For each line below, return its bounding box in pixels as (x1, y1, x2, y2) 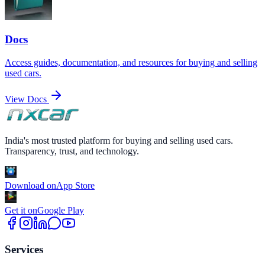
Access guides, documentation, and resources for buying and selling (5, 57, 257, 68)
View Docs (5, 94, 47, 105)
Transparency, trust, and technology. (5, 146, 139, 156)
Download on (5, 180, 56, 190)
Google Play (37, 205, 84, 215)
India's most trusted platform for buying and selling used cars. (5, 135, 233, 146)
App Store (56, 180, 95, 190)
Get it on (5, 205, 37, 215)
